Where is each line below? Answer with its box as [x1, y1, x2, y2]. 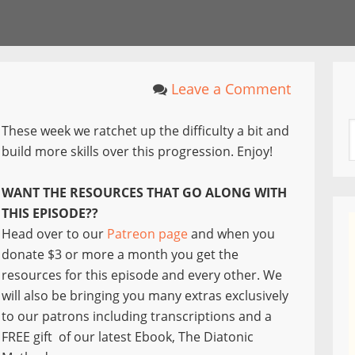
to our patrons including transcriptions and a [2, 307, 272, 325]
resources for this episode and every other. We [2, 266, 282, 284]
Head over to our [2, 225, 104, 242]
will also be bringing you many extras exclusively [2, 287, 288, 304]
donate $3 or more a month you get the [2, 246, 239, 263]
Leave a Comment [170, 79, 291, 98]
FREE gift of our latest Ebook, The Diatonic [2, 328, 254, 345]
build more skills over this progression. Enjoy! [2, 143, 273, 160]
